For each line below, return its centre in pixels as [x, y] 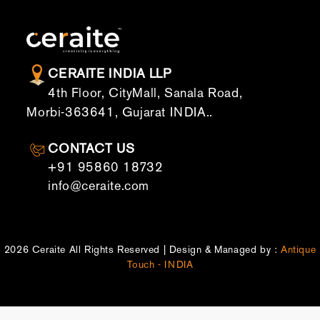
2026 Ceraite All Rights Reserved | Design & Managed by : [142, 250]
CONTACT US [91, 149]
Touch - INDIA [160, 265]
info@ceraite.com [99, 186]
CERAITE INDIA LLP [110, 74]
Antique [299, 250]
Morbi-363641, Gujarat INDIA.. [120, 112]
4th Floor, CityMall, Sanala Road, [145, 93]
